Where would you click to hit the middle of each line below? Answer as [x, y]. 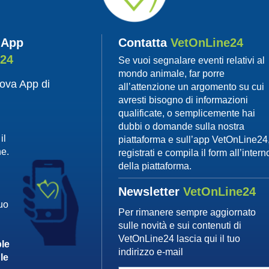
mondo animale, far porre [172, 74]
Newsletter [151, 192]
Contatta [145, 43]
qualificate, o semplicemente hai [187, 113]
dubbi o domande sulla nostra [182, 127]
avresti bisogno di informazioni [183, 100]
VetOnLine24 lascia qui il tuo [180, 239]
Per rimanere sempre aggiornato [187, 213]
